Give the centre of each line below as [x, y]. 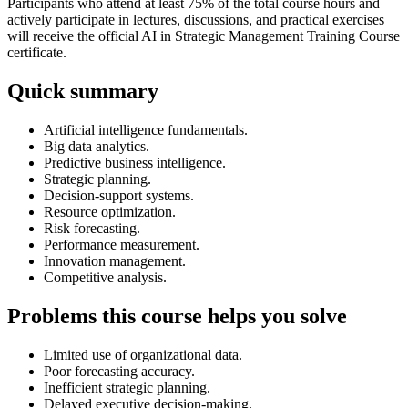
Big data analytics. [97, 146]
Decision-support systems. [119, 195]
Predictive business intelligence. [135, 162]
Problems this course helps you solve [177, 316]
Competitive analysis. [105, 277]
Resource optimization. [110, 211]
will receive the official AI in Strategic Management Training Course [204, 36]
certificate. [37, 52]
